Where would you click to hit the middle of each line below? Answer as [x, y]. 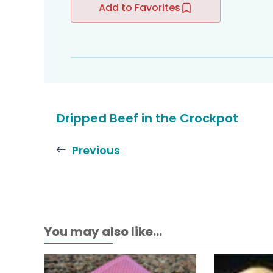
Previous [96, 151]
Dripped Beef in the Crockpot [147, 119]
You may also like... [103, 231]
